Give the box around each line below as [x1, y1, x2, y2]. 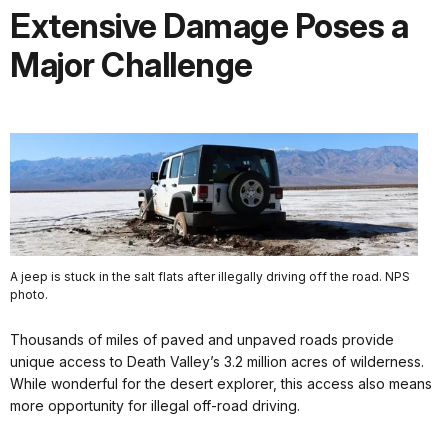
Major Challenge [10, 44, 253, 85]
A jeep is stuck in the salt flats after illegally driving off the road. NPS [10, 268, 410, 284]
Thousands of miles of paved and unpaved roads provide [10, 331, 394, 349]
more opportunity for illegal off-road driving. [10, 397, 300, 415]
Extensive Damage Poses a [10, 5, 408, 46]
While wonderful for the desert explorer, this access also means [10, 375, 432, 393]
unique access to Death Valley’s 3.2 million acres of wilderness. [10, 353, 424, 371]
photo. [10, 286, 48, 302]
